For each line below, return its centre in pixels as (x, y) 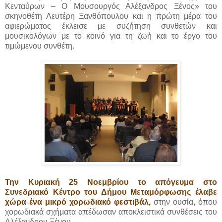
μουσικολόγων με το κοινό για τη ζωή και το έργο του (111, 36)
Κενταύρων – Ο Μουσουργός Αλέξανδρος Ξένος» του (111, 6)
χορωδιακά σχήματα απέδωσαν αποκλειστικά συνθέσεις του (111, 212)
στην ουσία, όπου (185, 202)
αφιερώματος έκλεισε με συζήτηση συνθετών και (111, 26)
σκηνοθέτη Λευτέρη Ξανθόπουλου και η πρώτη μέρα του (111, 16)
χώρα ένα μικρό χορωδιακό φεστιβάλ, (79, 202)
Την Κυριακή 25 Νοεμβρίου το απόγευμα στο (111, 182)
